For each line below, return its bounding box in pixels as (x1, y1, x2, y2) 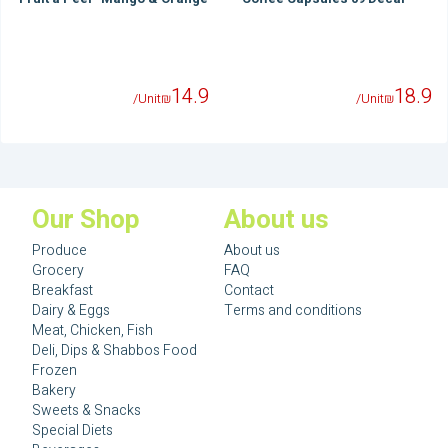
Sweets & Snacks (32, 399, 141, 421)
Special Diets (32, 419, 113, 441)
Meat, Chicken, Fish (32, 319, 153, 341)
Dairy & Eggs (32, 299, 110, 321)
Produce (32, 239, 87, 261)
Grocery (32, 259, 84, 281)
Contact (224, 279, 274, 301)
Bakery (32, 379, 76, 401)
